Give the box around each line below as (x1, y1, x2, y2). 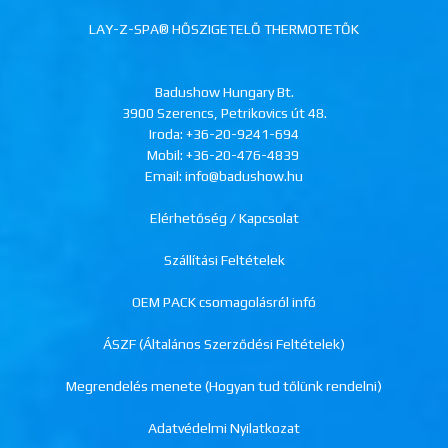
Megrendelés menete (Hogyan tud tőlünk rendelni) (66, 377, 382, 394)
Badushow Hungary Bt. (154, 83, 294, 100)
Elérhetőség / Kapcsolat (149, 209, 299, 226)
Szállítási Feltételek (163, 251, 285, 268)
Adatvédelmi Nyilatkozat (148, 419, 300, 436)
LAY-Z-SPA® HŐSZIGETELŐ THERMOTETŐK (89, 20, 359, 37)
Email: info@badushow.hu (145, 167, 303, 184)
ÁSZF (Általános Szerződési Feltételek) (103, 335, 345, 352)
